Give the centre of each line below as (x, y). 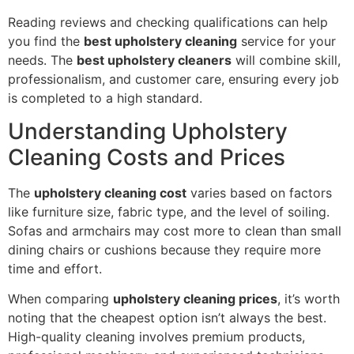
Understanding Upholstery (148, 131)
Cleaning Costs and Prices (147, 157)
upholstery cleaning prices (195, 299)
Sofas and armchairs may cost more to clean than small (175, 230)
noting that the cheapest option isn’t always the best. (167, 318)
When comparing (60, 299)
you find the (46, 41)
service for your (286, 41)
